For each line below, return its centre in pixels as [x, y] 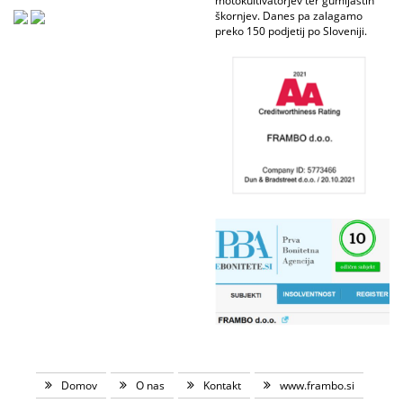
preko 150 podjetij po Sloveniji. [291, 31]
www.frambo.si [317, 386]
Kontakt [222, 386]
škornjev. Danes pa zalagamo [289, 16]
